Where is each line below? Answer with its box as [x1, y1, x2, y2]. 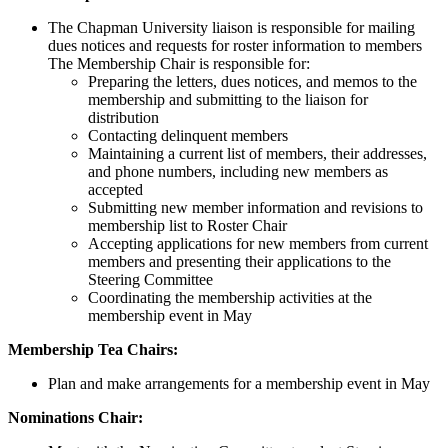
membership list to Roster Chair [88, 216, 287, 234]
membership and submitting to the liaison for [88, 90, 368, 108]
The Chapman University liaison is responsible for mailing [48, 18, 415, 36]
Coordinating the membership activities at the [88, 288, 372, 306]
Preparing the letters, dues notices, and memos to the [88, 72, 417, 90]
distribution [88, 108, 159, 126]
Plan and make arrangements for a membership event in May [48, 374, 430, 392]
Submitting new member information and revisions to [88, 198, 423, 216]
